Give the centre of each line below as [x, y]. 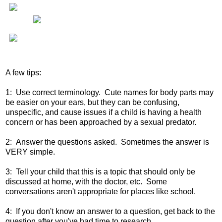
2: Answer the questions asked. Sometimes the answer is [107, 142]
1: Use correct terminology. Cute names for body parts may [110, 93]
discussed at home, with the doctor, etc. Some [86, 182]
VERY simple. [32, 152]
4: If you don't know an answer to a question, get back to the [110, 212]
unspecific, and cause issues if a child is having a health [104, 112]
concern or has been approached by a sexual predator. [103, 122]
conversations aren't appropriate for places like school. [101, 192]
